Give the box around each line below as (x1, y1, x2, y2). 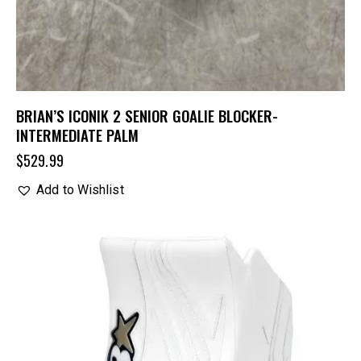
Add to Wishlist (36, 182, 124, 198)
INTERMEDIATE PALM (16, 123, 139, 147)
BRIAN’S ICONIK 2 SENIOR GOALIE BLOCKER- (16, 104, 278, 127)
